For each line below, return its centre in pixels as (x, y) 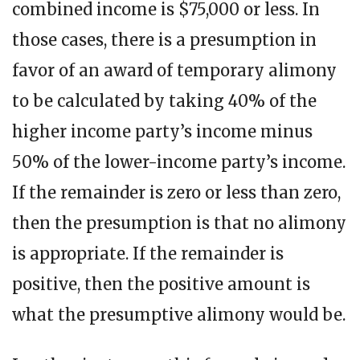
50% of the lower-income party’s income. (179, 162)
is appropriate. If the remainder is (148, 254)
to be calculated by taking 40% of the (164, 101)
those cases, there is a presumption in (164, 40)
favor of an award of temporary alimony (174, 71)
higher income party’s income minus (162, 132)
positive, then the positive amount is (161, 284)
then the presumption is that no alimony (179, 223)
